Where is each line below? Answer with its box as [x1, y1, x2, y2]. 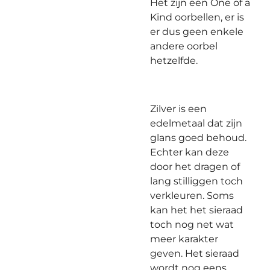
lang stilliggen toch [150, 175, 243, 187]
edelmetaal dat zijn [150, 118, 242, 129]
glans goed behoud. [150, 132, 246, 143]
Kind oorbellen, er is [150, 11, 244, 23]
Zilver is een [150, 103, 207, 115]
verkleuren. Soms [150, 190, 234, 201]
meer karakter [150, 233, 218, 245]
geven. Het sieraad [150, 248, 239, 259]
